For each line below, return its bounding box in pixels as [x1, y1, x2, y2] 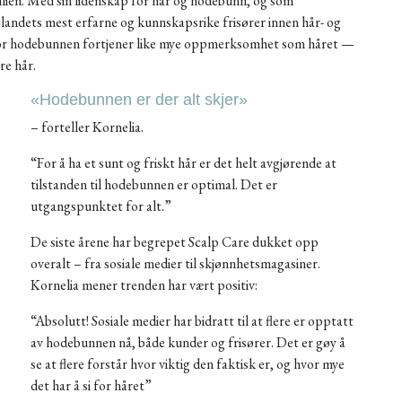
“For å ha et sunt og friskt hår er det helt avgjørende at [31, 153, 337, 172]
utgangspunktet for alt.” [31, 197, 172, 215]
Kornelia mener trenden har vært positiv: [31, 275, 258, 294]
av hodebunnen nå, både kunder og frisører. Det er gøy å [31, 333, 346, 352]
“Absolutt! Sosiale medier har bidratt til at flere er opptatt [31, 311, 354, 330]
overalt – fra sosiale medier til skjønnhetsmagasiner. [31, 254, 321, 273]
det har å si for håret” [31, 376, 153, 395]
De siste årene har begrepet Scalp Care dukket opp [31, 232, 319, 251]
